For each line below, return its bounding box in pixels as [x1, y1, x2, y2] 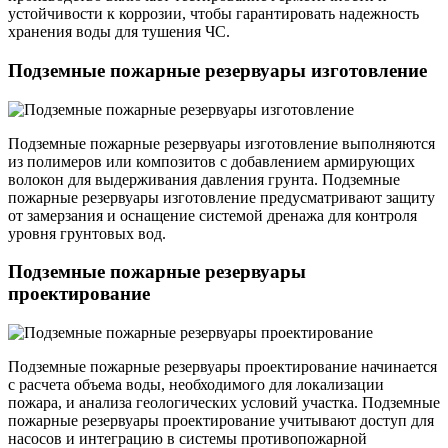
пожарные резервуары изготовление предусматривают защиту [8, 188, 435, 206]
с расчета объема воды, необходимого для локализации [8, 376, 384, 393]
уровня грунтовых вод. [8, 224, 166, 242]
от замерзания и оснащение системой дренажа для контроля [8, 206, 417, 224]
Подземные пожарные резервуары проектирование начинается [8, 358, 437, 375]
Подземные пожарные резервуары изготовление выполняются [8, 134, 435, 152]
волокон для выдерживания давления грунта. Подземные [8, 170, 400, 188]
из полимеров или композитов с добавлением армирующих [8, 152, 415, 170]
